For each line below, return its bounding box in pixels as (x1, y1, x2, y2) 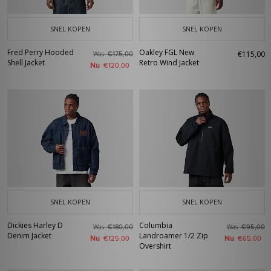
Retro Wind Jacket (139, 57, 199, 68)
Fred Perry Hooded (7, 47, 74, 57)
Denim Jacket (7, 230, 51, 241)
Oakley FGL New (139, 47, 194, 57)
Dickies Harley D (7, 220, 63, 230)
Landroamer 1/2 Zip (139, 230, 208, 241)
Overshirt (139, 241, 171, 251)
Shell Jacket (7, 57, 45, 68)
